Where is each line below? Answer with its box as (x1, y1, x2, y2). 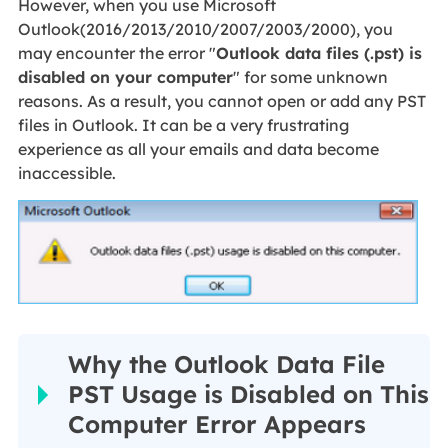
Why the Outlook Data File (67, 349, 385, 380)
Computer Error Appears (67, 409, 366, 440)
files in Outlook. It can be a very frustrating (17, 114, 349, 135)
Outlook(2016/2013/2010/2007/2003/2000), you (17, 18, 393, 39)
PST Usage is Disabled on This (67, 379, 429, 410)
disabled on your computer (17, 66, 233, 87)
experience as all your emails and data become (17, 138, 379, 159)
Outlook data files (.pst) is (215, 42, 422, 63)
